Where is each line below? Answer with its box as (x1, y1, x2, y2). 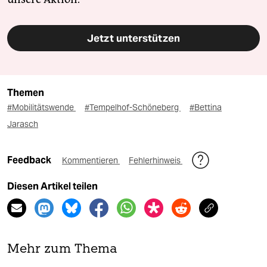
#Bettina (190, 102, 222, 113)
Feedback (7, 154, 53, 166)
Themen (7, 87, 44, 99)
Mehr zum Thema (7, 243, 117, 256)
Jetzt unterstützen (87, 32, 180, 45)
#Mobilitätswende (7, 102, 76, 113)
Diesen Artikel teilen (7, 181, 98, 193)
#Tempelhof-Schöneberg (85, 102, 181, 113)
